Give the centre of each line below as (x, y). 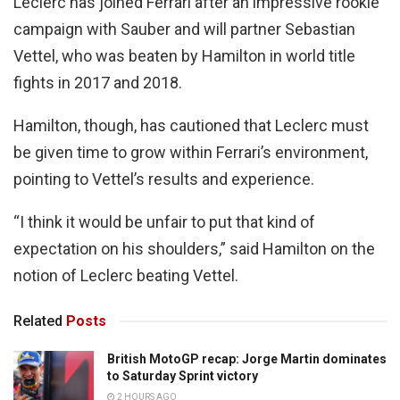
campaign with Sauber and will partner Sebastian (184, 29)
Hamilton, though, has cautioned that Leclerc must (191, 126)
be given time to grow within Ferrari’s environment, (191, 153)
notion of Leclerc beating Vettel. (126, 276)
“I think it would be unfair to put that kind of (164, 222)
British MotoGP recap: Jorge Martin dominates (247, 359)
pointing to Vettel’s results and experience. (164, 179)
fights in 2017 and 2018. (98, 83)
